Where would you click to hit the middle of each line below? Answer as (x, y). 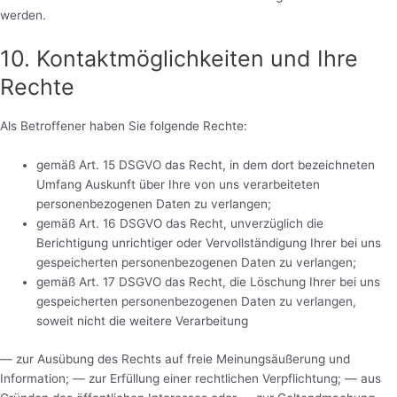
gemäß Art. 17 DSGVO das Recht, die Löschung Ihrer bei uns (209, 282)
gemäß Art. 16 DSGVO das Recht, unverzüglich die (180, 224)
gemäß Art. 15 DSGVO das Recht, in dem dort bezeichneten (206, 165)
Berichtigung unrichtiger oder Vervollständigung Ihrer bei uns (209, 243)
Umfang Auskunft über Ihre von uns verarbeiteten (179, 185)
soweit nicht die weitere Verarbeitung (143, 321)
